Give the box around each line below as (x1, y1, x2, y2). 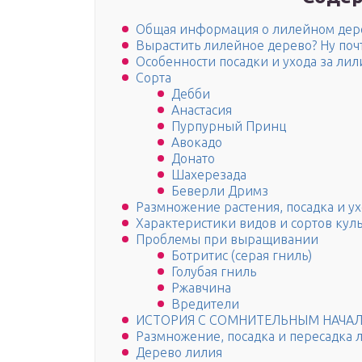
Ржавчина (171, 280, 231, 296)
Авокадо (171, 135, 222, 150)
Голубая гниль (171, 264, 256, 280)
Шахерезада (171, 167, 246, 183)
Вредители (171, 297, 239, 312)
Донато (171, 151, 215, 166)
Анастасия (171, 103, 232, 118)
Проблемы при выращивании (136, 232, 318, 247)
